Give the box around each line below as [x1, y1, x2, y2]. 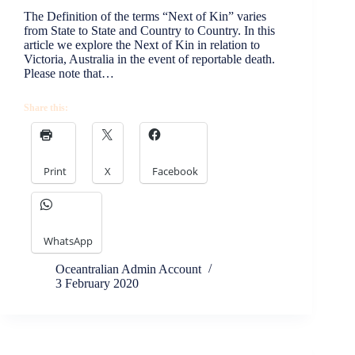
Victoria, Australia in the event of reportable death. [24, 52, 275, 67]
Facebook [152, 164, 198, 179]
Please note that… [24, 67, 114, 81]
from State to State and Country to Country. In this [24, 24, 275, 38]
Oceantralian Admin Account [55, 262, 201, 277]
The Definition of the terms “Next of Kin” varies [24, 10, 266, 24]
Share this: [24, 102, 68, 114]
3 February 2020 [55, 277, 139, 291]
